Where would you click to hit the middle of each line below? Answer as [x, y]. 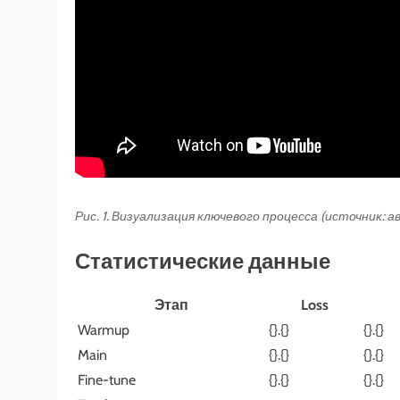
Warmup [104, 330]
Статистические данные [203, 262]
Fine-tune [107, 380]
